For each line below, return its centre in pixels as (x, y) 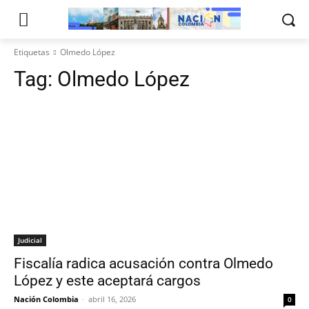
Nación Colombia (46, 299)
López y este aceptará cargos (107, 281)
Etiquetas (32, 52)
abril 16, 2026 (112, 299)
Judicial (30, 240)
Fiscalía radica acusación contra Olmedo (143, 263)
